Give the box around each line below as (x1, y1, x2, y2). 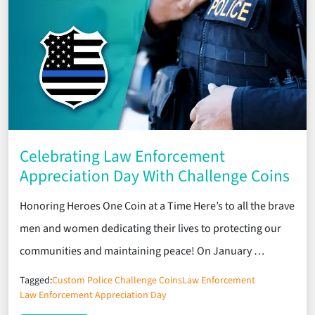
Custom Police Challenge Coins (52, 274, 182, 288)
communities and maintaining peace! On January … (20, 243, 264, 259)
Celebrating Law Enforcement (20, 145, 225, 169)
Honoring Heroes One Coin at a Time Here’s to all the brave (20, 198, 295, 214)
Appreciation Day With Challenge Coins (20, 165, 290, 188)
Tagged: (20, 274, 52, 288)
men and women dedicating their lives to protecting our (20, 221, 281, 237)
